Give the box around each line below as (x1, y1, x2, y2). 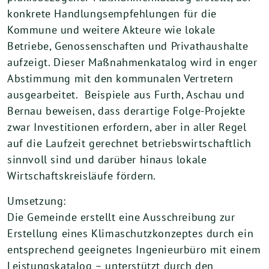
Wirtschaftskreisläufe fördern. (7, 169, 157, 183)
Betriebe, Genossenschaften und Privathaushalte (7, 39, 249, 53)
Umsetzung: (7, 194, 66, 208)
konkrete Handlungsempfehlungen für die (7, 7, 217, 20)
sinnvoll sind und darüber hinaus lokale (7, 153, 207, 166)
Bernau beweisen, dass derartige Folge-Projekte (7, 104, 246, 118)
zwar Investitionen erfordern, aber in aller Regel (7, 120, 247, 134)
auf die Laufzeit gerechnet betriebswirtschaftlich (7, 136, 252, 150)
